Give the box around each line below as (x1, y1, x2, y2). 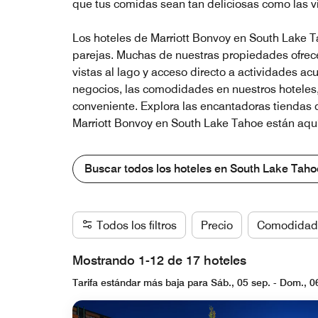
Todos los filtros (97, 219, 177, 233)
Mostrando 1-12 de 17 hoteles (72, 253, 246, 268)
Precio (201, 219, 233, 233)
